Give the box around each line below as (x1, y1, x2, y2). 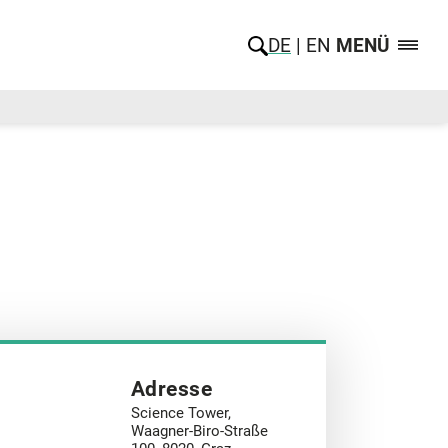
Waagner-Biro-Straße (130, 421, 268, 440)
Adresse (130, 376, 213, 401)
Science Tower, (130, 403, 231, 422)
